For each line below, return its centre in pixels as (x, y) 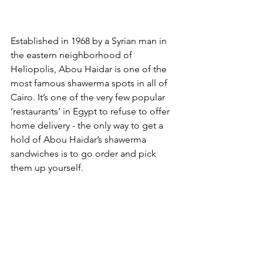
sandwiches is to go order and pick (85, 154)
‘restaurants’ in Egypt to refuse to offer (91, 112)
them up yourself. (48, 168)
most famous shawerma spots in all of (90, 83)
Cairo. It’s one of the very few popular (89, 97)
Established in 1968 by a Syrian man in (90, 41)
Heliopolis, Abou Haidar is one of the (90, 69)
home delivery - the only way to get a (88, 126)
